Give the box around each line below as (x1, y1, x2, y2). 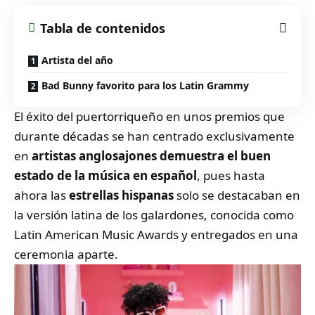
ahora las (14, 186, 69, 203)
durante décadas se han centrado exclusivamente (14, 127, 295, 144)
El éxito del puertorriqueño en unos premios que (14, 108, 285, 124)
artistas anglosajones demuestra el (32, 147, 238, 164)
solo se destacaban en (174, 186, 300, 203)
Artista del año (41, 53, 113, 67)
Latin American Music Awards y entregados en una (14, 226, 298, 243)
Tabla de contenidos (40, 19, 165, 37)
